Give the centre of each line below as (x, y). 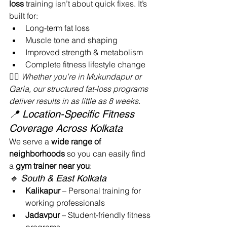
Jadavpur (43, 215)
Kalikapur (43, 191)
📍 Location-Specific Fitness (73, 114)
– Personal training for (102, 191)
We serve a (30, 141)
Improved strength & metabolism (84, 52)
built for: (24, 16)
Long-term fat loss (58, 28)
